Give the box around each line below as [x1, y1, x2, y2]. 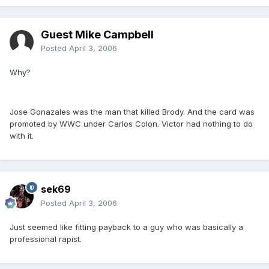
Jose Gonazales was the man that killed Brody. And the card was [10, 107, 255, 117]
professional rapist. [10, 234, 82, 244]
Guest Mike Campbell [41, 28, 154, 41]
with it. [10, 131, 34, 141]
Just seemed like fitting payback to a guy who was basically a [10, 222, 243, 232]
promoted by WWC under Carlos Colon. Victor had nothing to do [10, 119, 253, 129]
